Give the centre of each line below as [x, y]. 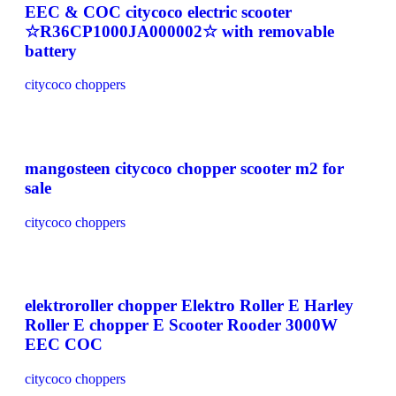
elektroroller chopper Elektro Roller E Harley [189, 306]
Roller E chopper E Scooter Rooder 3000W [181, 325]
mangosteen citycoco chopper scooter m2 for [184, 168]
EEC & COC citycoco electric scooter [158, 11]
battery [51, 50]
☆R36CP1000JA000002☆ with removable [179, 31]
